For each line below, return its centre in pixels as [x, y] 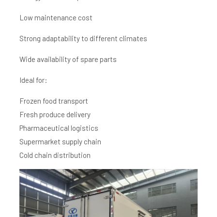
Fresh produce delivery [55, 114]
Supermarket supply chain [60, 141]
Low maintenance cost [56, 17]
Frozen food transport [54, 101]
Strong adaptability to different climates [83, 38]
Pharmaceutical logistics [59, 128]
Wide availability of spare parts [68, 59]
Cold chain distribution [55, 155]
